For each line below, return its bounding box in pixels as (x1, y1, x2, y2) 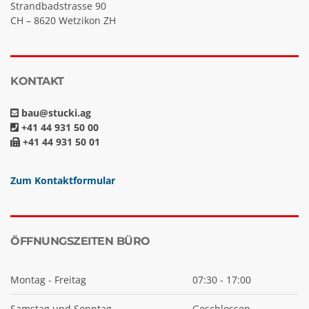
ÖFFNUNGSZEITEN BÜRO (10, 235, 150, 248)
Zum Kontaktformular (10, 174, 115, 188)
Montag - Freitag (10, 273, 86, 287)
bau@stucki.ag (19, 106, 91, 120)
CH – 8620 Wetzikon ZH (10, 14, 116, 28)
